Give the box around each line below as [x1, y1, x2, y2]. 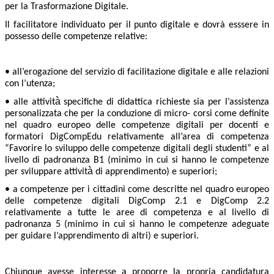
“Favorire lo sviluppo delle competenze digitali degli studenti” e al [5, 143, 269, 154]
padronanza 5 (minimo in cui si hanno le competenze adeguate [5, 220, 269, 230]
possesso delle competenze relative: [5, 31, 147, 42]
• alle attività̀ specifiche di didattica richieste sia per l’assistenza [5, 97, 269, 107]
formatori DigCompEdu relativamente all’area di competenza [5, 131, 269, 142]
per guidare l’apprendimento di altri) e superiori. [5, 231, 199, 242]
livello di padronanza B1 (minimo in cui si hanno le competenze [5, 155, 269, 165]
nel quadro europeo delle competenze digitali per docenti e [5, 120, 269, 130]
